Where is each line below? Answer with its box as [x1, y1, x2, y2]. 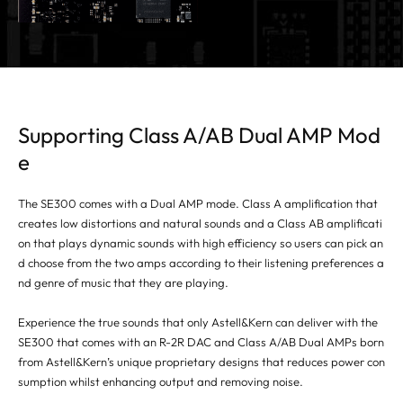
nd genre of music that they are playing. [18, 275, 228, 291]
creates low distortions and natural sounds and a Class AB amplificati [18, 216, 382, 231]
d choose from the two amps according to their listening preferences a [18, 255, 384, 271]
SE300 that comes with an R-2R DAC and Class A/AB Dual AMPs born [18, 335, 384, 350]
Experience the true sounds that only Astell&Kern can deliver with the [18, 315, 378, 330]
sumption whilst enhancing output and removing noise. [18, 374, 303, 390]
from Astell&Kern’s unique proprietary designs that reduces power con [18, 354, 385, 370]
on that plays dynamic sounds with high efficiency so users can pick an [18, 236, 383, 251]
